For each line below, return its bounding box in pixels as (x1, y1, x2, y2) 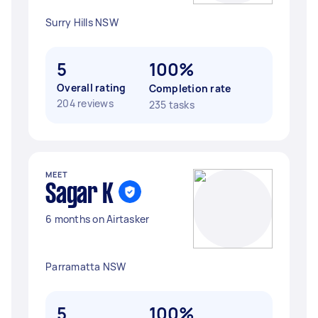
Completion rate (148, 82, 231, 95)
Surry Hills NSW (45, 16, 119, 29)
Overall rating (57, 81, 126, 94)
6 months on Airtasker (45, 212, 150, 226)
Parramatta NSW (45, 260, 126, 273)
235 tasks (148, 98, 194, 111)
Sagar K (45, 182, 114, 208)
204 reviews (57, 97, 114, 110)
